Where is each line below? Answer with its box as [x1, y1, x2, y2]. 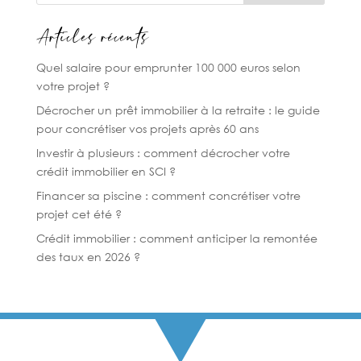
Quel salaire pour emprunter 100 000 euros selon [35, 60, 301, 76]
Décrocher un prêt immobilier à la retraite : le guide [35, 102, 320, 118]
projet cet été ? [35, 206, 122, 222]
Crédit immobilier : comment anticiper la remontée [35, 230, 317, 247]
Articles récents [35, 28, 149, 51]
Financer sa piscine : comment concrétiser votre [35, 188, 301, 204]
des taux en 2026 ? [35, 249, 140, 265]
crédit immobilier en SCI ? [35, 164, 176, 180]
